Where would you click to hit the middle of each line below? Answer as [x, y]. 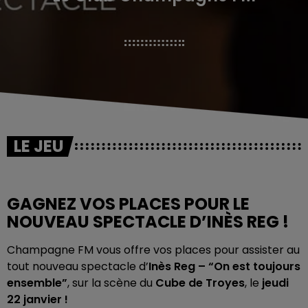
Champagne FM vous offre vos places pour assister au [153, 250]
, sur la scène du [111, 283]
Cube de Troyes [200, 283]
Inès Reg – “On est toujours [224, 266]
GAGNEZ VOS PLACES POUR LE [128, 204]
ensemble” [37, 283]
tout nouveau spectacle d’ [78, 266]
